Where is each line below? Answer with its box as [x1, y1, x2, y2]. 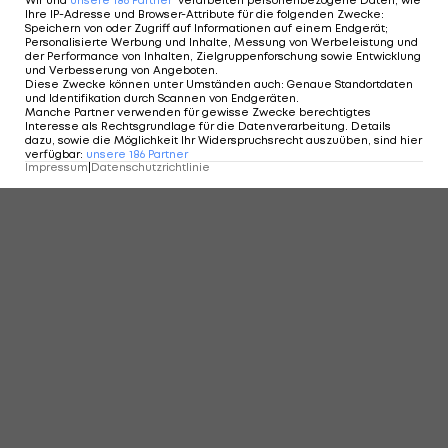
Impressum [25, 160, 88, 174]
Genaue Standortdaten [287, 77, 413, 91]
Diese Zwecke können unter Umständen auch [25, 77, 281, 91]
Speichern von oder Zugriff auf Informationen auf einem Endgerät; [25, 21, 388, 35]
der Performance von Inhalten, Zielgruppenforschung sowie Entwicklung [25, 49, 421, 63]
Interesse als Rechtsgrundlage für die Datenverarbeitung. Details [25, 119, 391, 133]
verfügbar [25, 147, 80, 161]
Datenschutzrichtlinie [91, 160, 210, 174]
